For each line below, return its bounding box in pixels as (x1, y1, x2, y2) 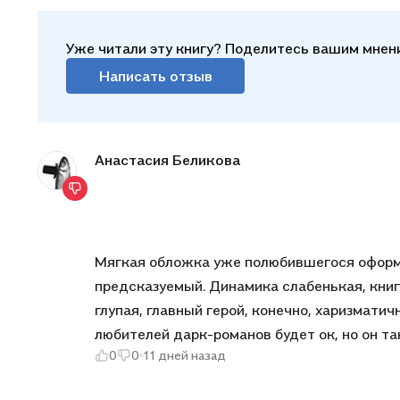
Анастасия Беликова (95, 151, 240, 169)
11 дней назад (143, 347, 226, 362)
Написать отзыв (98, 66, 212, 85)
